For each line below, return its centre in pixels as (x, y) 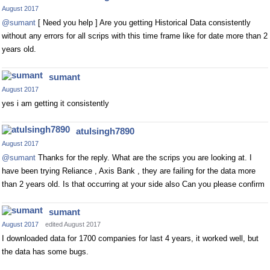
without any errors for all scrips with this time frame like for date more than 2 (135, 36)
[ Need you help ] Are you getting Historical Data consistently (143, 23)
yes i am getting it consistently (55, 103)
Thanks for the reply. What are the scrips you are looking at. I (144, 158)
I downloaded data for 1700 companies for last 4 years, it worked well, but (130, 238)
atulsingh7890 (105, 131)
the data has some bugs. (45, 252)
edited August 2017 (73, 224)
